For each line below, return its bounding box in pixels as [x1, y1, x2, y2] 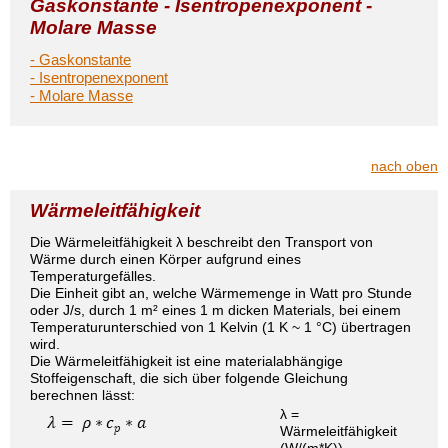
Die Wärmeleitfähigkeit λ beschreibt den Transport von [30, 234, 373, 250]
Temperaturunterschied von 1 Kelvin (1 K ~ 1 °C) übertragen [30, 319, 411, 335]
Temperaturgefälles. [30, 268, 156, 284]
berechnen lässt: [30, 387, 135, 403]
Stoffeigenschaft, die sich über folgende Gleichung [30, 370, 348, 386]
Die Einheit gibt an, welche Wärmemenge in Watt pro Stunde [30, 285, 412, 301]
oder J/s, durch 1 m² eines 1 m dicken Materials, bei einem [30, 302, 401, 318]
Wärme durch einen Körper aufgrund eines [30, 251, 301, 267]
